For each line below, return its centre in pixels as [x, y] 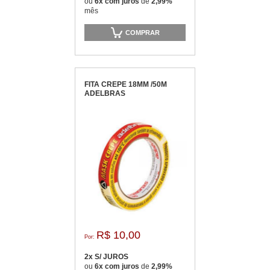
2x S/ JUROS [106, 257]
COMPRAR [143, 32]
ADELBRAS [105, 93]
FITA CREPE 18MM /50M [126, 84]
